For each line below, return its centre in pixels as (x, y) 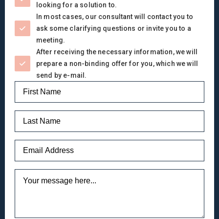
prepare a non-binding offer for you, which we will (117, 63)
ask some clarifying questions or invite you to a (114, 28)
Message (32, 172)
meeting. (51, 40)
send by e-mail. (62, 75)
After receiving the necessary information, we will (117, 52)
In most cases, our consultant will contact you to (115, 16)
